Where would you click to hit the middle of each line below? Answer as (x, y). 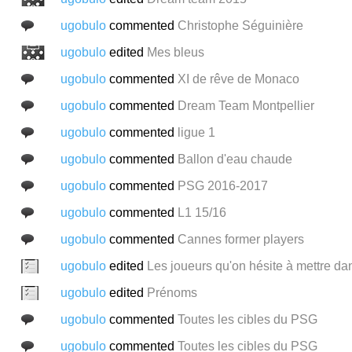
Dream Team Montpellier (246, 105)
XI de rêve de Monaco (238, 79)
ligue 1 (196, 132)
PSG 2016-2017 (222, 185)
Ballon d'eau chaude (235, 159)
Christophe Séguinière (240, 25)
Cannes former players (240, 239)
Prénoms (172, 292)
